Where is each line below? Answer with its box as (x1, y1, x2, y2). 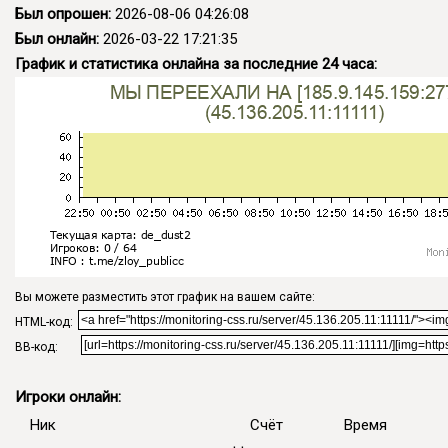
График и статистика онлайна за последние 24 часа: (15, 54, 377, 73)
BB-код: (15, 339, 58, 354)
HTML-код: (15, 314, 73, 329)
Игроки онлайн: (15, 387, 121, 406)
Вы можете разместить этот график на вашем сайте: (15, 289, 315, 304)
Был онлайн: (15, 29, 99, 48)
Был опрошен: (15, 4, 111, 23)
